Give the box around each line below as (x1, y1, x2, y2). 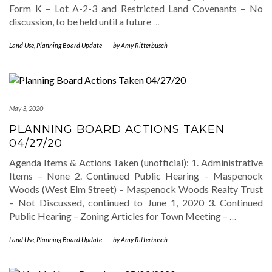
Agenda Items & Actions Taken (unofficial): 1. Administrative (9, 157, 263, 169)
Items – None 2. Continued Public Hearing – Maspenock (9, 170, 263, 182)
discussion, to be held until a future (9, 16, 153, 28)
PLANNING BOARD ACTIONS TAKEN (9, 123, 225, 137)
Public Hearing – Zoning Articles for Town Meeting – (9, 210, 229, 222)
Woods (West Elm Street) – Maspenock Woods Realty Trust (9, 183, 263, 195)
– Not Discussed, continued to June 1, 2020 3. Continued (9, 197, 263, 209)
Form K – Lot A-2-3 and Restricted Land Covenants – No (9, 2, 263, 15)
